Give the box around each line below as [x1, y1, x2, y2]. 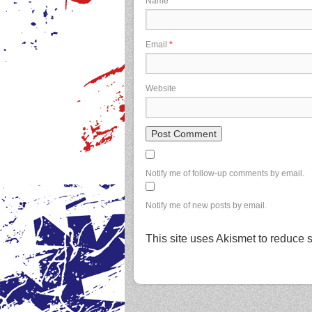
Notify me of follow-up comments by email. [146, 169, 304, 178]
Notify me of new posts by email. [146, 201, 267, 210]
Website [146, 84, 176, 93]
